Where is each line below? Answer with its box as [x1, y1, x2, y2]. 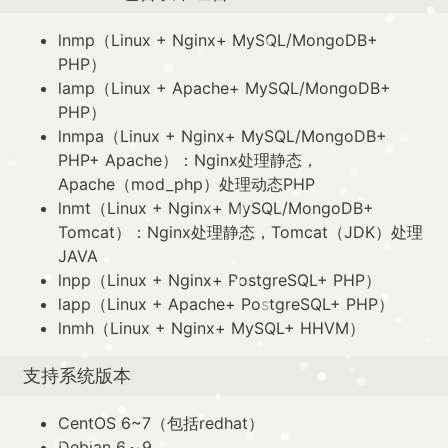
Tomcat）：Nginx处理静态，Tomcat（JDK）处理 [58, 221, 423, 242]
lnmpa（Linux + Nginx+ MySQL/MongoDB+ [58, 125, 387, 146]
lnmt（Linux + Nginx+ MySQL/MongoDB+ [58, 197, 374, 218]
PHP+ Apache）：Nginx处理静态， [58, 149, 318, 170]
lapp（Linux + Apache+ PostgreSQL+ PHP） [58, 293, 394, 314]
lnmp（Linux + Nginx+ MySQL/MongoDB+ [58, 29, 378, 50]
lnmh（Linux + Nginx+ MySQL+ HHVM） [58, 317, 365, 338]
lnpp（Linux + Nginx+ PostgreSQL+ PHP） [58, 269, 381, 290]
